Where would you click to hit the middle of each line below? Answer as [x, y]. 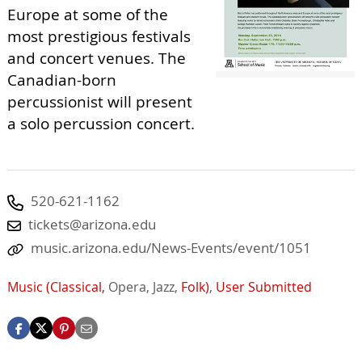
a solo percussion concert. [101, 124]
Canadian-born [62, 80]
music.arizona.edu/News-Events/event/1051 [171, 248]
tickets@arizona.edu [92, 224]
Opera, [129, 287]
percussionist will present [100, 102]
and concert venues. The [97, 58]
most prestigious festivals [99, 36]
